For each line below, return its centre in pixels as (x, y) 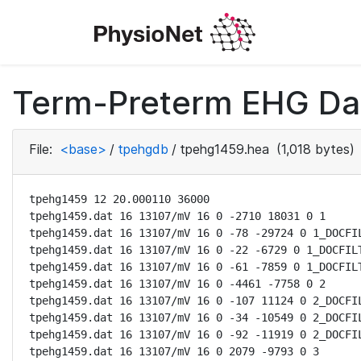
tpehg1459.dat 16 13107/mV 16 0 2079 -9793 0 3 (174, 351)
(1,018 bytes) (313, 149)
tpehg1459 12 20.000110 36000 (119, 199)
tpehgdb (143, 149)
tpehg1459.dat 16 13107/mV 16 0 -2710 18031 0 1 (177, 216)
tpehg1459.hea (224, 149)
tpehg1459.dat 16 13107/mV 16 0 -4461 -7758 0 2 (177, 284)
